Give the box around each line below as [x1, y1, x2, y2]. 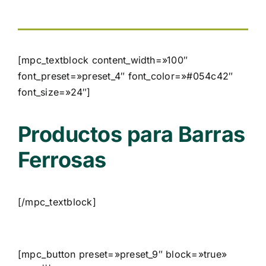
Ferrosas [18, 147, 106, 173]
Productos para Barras [18, 121, 245, 148]
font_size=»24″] [18, 86, 91, 99]
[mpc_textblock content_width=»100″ [18, 54, 188, 66]
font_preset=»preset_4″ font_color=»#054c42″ [18, 70, 233, 83]
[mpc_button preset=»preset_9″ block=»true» [18, 248, 227, 261]
